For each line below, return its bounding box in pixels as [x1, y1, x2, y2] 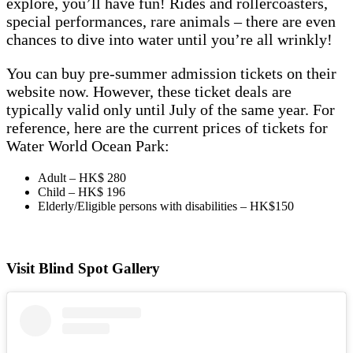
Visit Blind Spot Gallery [6, 260, 164, 277]
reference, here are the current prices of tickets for [6, 118, 328, 136]
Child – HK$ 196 [38, 184, 125, 199]
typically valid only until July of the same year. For [6, 100, 335, 118]
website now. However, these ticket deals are [6, 82, 292, 100]
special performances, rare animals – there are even [6, 12, 336, 30]
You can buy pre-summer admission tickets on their [6, 64, 336, 82]
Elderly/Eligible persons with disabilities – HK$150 [38, 199, 297, 213]
